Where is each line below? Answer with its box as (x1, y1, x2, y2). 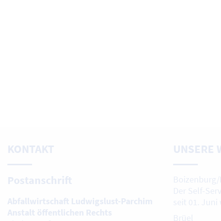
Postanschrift (7, 174, 72, 187)
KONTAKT (7, 141, 54, 156)
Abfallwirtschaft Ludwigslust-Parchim (7, 195, 152, 207)
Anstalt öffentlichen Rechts (7, 207, 112, 219)
